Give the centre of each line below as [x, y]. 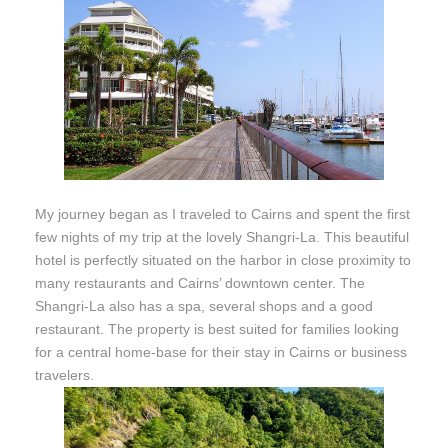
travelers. [64, 374]
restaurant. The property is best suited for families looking [217, 328]
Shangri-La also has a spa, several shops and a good [204, 305]
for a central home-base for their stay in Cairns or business [221, 351]
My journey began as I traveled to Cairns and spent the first [222, 213]
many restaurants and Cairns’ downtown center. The [200, 282]
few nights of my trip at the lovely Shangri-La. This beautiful [222, 236]
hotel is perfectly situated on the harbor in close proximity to [223, 259]
